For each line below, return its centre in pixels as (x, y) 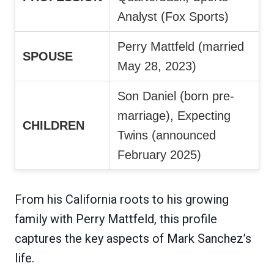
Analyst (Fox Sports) (173, 16)
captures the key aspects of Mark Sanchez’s (133, 238)
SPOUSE (48, 56)
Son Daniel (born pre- (176, 96)
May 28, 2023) (157, 66)
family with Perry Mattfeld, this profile (116, 219)
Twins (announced (167, 135)
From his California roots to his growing (122, 199)
